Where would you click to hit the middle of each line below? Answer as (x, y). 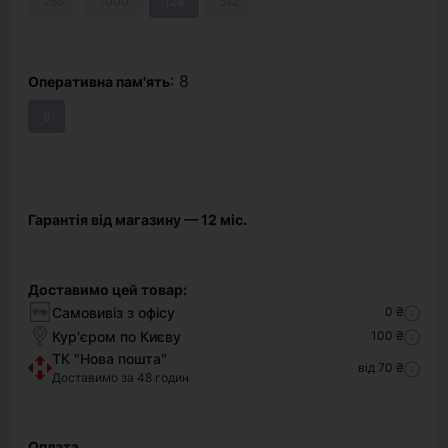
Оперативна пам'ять (99, 81)
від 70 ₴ (381, 367)
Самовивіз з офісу (113, 312)
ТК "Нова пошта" (109, 358)
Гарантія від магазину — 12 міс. (137, 219)
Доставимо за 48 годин (120, 377)
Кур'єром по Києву (116, 336)
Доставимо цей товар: (107, 289)
